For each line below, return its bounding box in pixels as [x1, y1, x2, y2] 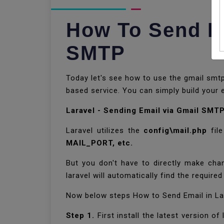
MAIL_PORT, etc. [66, 138, 133, 147]
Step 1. [66, 211, 95, 220]
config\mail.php [143, 126, 207, 135]
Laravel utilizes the [66, 126, 144, 135]
